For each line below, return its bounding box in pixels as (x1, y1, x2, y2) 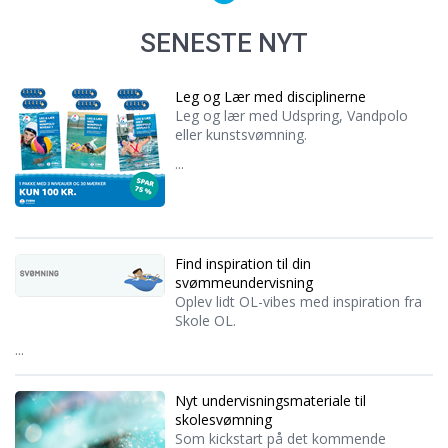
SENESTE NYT (140, 27, 308, 58)
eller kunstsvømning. (175, 124, 307, 144)
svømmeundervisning (175, 272, 313, 292)
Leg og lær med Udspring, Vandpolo (175, 105, 408, 125)
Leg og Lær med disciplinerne (175, 86, 366, 106)
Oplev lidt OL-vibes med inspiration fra (175, 291, 422, 311)
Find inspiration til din (175, 253, 311, 273)
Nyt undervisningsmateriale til (175, 390, 366, 410)
